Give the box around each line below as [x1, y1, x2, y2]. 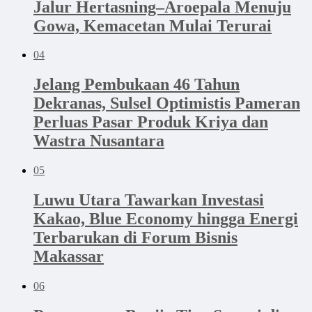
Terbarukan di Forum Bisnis [33, 228, 237, 247]
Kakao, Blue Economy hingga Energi [33, 210, 298, 228]
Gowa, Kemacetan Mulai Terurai [33, 16, 272, 35]
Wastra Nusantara [33, 132, 164, 150]
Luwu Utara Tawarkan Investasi [33, 191, 264, 210]
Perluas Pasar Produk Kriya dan [33, 113, 268, 132]
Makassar [33, 247, 104, 266]
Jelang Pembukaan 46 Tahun [33, 75, 240, 94]
